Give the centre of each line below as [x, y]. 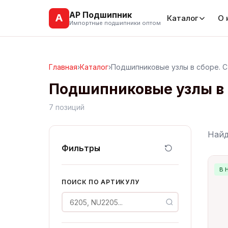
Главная [63, 67]
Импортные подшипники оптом [115, 23]
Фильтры [81, 148]
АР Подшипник [101, 15]
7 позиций [67, 107]
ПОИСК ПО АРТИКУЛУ [101, 182]
